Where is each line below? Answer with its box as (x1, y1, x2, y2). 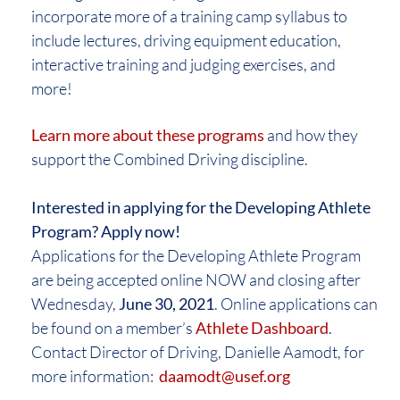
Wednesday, (31, 294, 119, 314)
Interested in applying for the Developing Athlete (31, 197, 371, 218)
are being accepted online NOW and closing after (31, 270, 361, 290)
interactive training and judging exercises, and (31, 54, 336, 75)
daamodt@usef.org (159, 366, 290, 387)
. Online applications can (214, 294, 378, 314)
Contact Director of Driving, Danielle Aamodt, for (31, 342, 364, 362)
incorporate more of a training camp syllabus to (31, 6, 347, 27)
